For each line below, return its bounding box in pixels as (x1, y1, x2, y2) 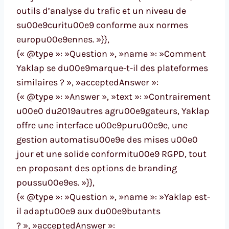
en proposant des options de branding (16, 163, 177, 174)
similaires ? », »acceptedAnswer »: (16, 77, 158, 88)
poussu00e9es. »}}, (16, 177, 95, 189)
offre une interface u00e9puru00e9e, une (16, 120, 188, 131)
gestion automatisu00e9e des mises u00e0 (16, 134, 198, 146)
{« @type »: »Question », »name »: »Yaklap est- (16, 191, 210, 203)
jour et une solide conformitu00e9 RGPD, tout (16, 148, 207, 160)
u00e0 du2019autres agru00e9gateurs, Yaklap (16, 105, 210, 117)
